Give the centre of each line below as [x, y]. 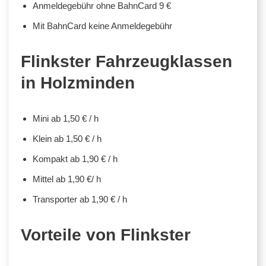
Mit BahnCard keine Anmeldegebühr [102, 26]
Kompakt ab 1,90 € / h [75, 159]
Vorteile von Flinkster [106, 235]
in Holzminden [78, 83]
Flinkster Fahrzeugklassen [126, 61]
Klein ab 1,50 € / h [67, 138]
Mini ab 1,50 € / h [66, 118]
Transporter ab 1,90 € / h [80, 199]
